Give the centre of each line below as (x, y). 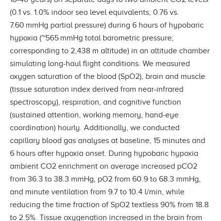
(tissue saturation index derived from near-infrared (97, 89)
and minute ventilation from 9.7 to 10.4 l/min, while (97, 192)
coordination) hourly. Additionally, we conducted (95, 128)
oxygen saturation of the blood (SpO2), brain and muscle (108, 76)
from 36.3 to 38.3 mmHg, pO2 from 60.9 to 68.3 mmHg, (105, 179)
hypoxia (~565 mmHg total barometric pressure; (92, 38)
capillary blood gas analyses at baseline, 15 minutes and (108, 140)
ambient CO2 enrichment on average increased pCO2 (104, 166)
